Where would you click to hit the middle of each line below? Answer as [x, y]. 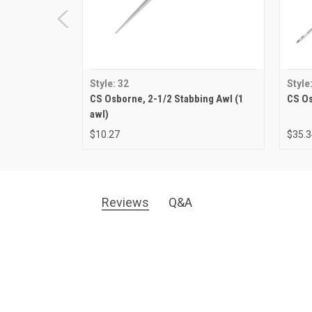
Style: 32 [109, 84]
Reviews [125, 203]
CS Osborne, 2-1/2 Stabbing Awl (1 [166, 99]
